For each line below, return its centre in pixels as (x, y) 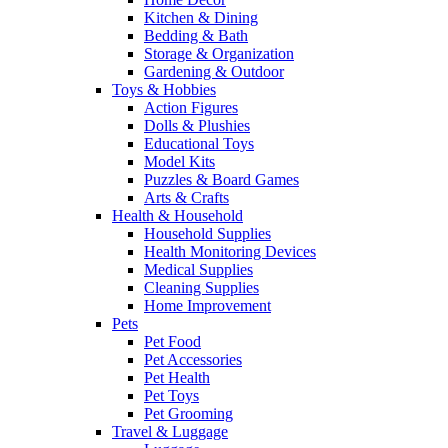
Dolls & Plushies (197, 125)
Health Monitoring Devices (230, 251)
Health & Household (177, 215)
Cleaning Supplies (201, 287)
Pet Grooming (188, 413)
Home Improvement (207, 305)
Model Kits (179, 161)
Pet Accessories (193, 359)
